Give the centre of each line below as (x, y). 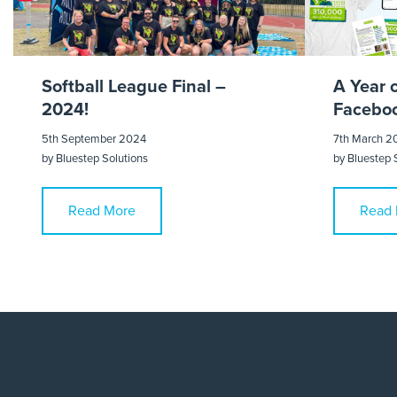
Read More (102, 211)
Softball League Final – (134, 87)
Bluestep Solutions (102, 159)
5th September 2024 (94, 140)
